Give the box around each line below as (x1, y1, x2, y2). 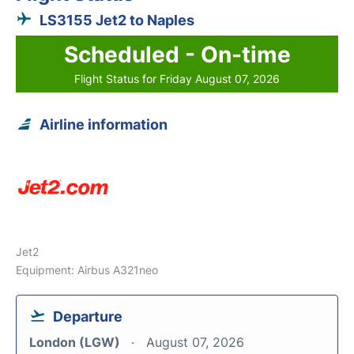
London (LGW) (29, 334, 123, 350)
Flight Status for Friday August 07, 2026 (74, 72, 280, 85)
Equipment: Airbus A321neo (16, 263, 158, 277)
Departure (53, 308, 122, 325)
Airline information (40, 116, 168, 133)
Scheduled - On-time (63, 41, 291, 68)
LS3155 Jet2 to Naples (40, 12, 194, 28)
